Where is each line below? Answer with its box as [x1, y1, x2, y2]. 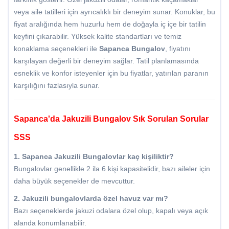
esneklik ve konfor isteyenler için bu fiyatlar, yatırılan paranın [14, 69, 209, 78]
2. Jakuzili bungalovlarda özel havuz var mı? [14, 194, 168, 203]
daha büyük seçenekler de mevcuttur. [14, 177, 135, 186]
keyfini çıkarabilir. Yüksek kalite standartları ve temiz [14, 32, 181, 41]
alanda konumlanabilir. [14, 219, 86, 227]
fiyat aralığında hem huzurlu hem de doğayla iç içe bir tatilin [14, 20, 206, 29]
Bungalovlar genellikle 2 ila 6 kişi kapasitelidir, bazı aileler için [14, 165, 210, 173]
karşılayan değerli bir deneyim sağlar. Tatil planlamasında [14, 57, 199, 65]
